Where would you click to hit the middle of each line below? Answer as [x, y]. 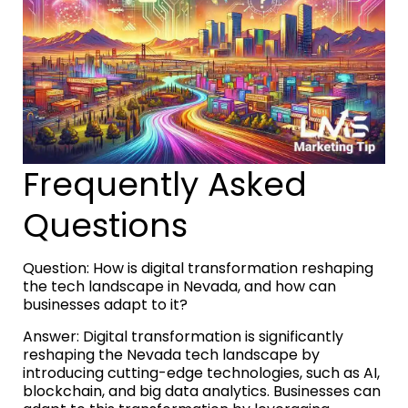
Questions [105, 226]
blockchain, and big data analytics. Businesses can [202, 392]
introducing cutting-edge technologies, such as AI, [201, 373]
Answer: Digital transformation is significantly [183, 337]
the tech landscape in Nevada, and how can [179, 287]
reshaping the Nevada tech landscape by [171, 355]
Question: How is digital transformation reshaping [198, 269]
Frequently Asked [165, 185]
